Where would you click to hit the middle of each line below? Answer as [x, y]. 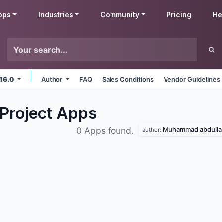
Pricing [179, 15]
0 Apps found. [106, 131]
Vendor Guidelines [192, 79]
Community [120, 15]
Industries [55, 15]
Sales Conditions [128, 79]
